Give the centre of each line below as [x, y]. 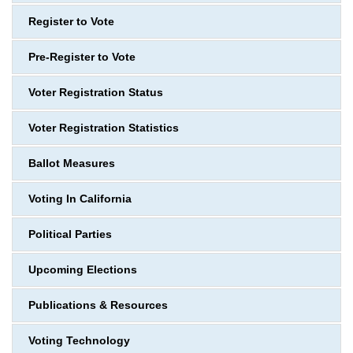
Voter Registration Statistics [104, 128]
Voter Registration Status [96, 93]
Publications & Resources [98, 305]
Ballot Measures [72, 163]
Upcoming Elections [83, 270]
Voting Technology [79, 341]
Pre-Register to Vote [82, 57]
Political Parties [70, 234]
